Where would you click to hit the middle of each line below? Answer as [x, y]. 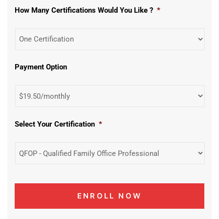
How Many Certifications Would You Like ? [84, 10]
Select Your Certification [55, 124]
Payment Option [41, 67]
